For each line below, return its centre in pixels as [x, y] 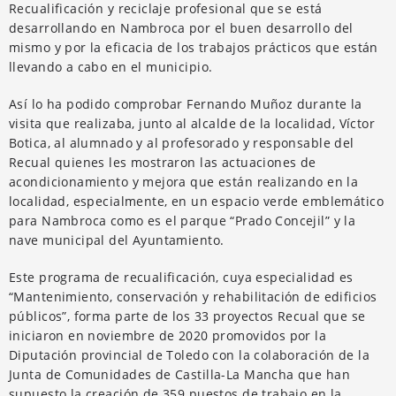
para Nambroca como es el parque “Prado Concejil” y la [183, 220]
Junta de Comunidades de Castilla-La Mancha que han [180, 374]
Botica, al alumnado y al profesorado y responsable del [182, 142]
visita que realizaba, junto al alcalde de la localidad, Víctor [192, 123]
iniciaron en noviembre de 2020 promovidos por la [168, 335]
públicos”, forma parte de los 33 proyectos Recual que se [187, 316]
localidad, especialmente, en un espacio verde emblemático [196, 201]
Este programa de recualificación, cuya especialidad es [181, 277]
